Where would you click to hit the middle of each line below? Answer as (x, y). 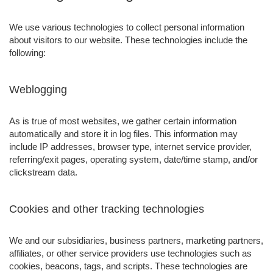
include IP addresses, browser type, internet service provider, (130, 146)
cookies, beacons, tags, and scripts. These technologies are (128, 266)
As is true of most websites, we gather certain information (123, 121)
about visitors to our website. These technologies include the (128, 40)
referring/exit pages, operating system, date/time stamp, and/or (133, 159)
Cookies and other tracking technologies (107, 209)
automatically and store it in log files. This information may (123, 133)
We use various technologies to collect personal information (127, 27)
